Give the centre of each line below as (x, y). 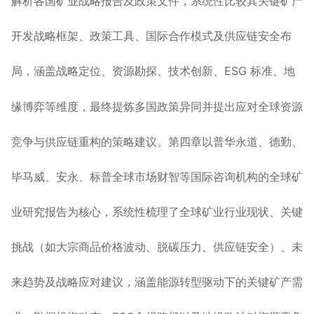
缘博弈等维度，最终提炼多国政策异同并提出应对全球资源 (157, 107)
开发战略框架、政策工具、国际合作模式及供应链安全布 (151, 36)
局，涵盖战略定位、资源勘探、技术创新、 (118, 71)
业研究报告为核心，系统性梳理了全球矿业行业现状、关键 (157, 212)
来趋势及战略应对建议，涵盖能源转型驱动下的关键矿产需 (157, 282)
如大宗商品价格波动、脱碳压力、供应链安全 (157, 247)
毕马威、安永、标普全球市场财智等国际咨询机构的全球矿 (157, 177)
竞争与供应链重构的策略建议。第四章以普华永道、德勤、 (157, 142)
